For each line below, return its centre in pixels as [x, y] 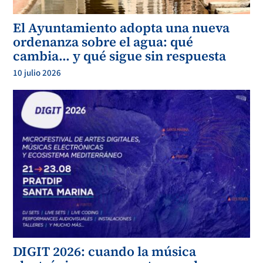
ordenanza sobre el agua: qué [103, 41]
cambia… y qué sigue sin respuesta [120, 55]
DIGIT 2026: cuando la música [105, 251]
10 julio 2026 [37, 73]
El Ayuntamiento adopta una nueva [122, 27]
